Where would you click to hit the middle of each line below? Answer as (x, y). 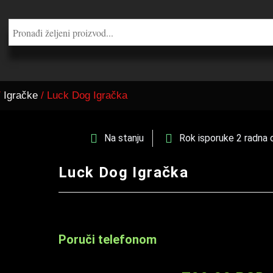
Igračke (21, 95)
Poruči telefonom (107, 239)
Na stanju (124, 138)
